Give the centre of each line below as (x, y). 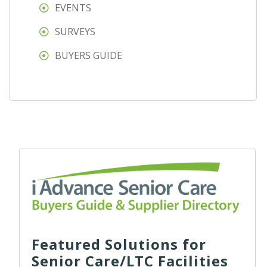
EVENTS (73, 8)
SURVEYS (75, 32)
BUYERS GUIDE (89, 56)
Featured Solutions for (119, 244)
